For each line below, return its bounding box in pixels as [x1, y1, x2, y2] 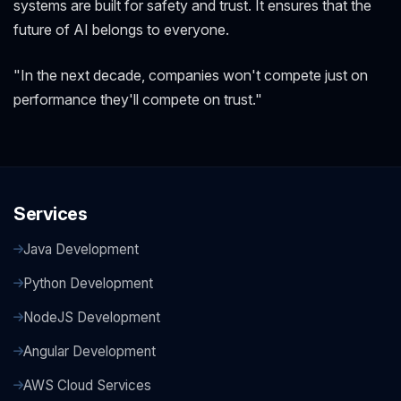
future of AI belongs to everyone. [13, 21, 229, 39]
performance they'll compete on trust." [13, 90, 262, 109]
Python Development [23, 275, 153, 293]
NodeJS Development [23, 309, 160, 327]
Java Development [23, 241, 139, 259]
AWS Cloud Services [23, 377, 151, 395]
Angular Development [23, 343, 156, 361]
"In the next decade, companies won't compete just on [13, 66, 368, 85]
